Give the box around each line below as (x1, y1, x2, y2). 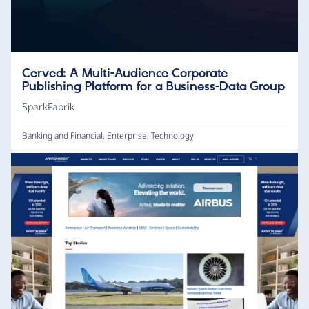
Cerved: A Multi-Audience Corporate (22, 66, 228, 82)
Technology (151, 130, 194, 142)
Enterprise (107, 130, 147, 142)
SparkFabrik (22, 100, 74, 114)
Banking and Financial (22, 130, 103, 142)
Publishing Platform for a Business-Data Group (22, 79, 285, 95)
